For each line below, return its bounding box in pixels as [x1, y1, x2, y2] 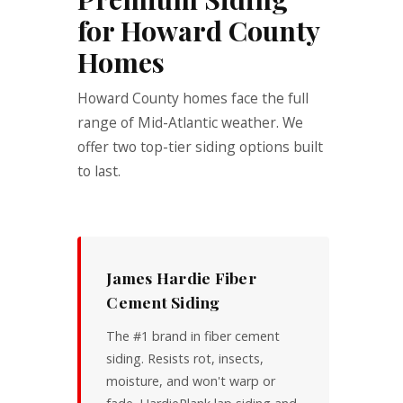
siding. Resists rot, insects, [106, 349, 264, 367]
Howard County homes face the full [77, 87, 309, 108]
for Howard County [77, 11, 320, 49]
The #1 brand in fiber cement [106, 327, 281, 345]
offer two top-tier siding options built [77, 136, 324, 157]
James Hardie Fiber [106, 266, 256, 288]
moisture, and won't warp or [106, 372, 276, 390]
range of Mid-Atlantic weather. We [77, 112, 304, 132]
